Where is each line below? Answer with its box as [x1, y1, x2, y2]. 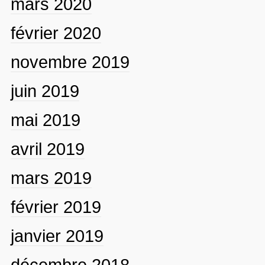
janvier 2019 [10, 225, 104, 245]
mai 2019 [10, 109, 80, 130]
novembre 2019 [10, 51, 130, 72]
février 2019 [10, 196, 101, 216]
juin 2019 [10, 80, 79, 101]
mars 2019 [10, 167, 92, 188]
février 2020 [10, 22, 101, 43]
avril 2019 [10, 138, 85, 159]
